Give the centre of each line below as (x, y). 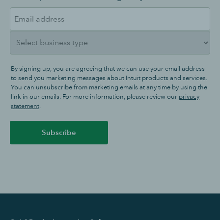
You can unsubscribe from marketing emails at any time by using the (109, 87)
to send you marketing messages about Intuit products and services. (109, 78)
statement (25, 106)
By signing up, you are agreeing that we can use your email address (108, 69)
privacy (189, 96)
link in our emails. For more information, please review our (94, 96)
